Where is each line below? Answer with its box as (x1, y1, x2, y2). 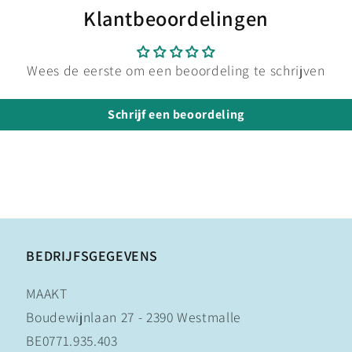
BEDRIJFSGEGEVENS (26, 247, 158, 266)
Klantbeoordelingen (83, 5, 269, 33)
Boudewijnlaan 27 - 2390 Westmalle (26, 308, 242, 327)
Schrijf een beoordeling (107, 106, 245, 123)
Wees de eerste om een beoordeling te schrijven (27, 61, 325, 80)
